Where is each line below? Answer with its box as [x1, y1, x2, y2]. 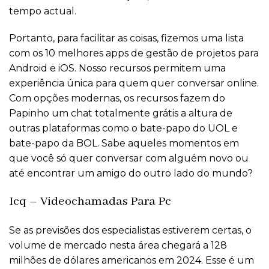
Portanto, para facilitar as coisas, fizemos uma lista [9, 32, 244, 44]
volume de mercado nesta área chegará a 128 [9, 240, 227, 252]
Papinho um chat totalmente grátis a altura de [9, 107, 232, 119]
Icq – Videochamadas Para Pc [9, 194, 171, 210]
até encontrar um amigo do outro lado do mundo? [9, 168, 253, 180]
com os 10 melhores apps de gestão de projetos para [9, 47, 259, 59]
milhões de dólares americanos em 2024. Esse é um [9, 255, 254, 267]
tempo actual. [9, 5, 76, 17]
